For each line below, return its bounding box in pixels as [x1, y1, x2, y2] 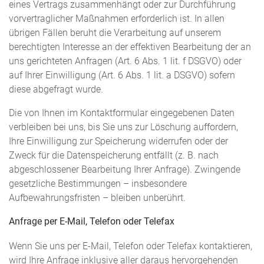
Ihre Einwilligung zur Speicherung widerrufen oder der [9, 136, 228, 147]
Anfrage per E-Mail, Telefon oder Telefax [9, 216, 174, 227]
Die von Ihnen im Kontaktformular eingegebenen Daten [9, 107, 235, 118]
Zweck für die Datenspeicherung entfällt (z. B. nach [9, 150, 219, 161]
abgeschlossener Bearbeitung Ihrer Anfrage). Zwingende [9, 164, 240, 175]
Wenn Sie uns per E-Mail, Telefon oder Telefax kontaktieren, [9, 241, 252, 252]
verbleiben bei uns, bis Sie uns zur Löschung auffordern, [9, 121, 238, 133]
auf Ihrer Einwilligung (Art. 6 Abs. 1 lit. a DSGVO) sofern [9, 70, 235, 81]
